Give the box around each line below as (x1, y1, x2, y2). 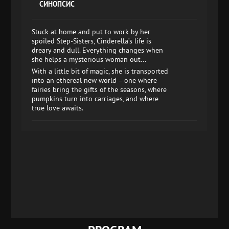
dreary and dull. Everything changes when (32, 45, 164, 55)
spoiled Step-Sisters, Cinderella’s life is (32, 36, 152, 45)
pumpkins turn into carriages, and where (32, 94, 159, 103)
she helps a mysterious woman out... (32, 55, 147, 64)
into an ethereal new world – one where (32, 76, 157, 85)
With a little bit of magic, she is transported (32, 66, 169, 76)
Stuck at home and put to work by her (32, 27, 151, 36)
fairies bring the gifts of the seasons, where (32, 85, 167, 94)
